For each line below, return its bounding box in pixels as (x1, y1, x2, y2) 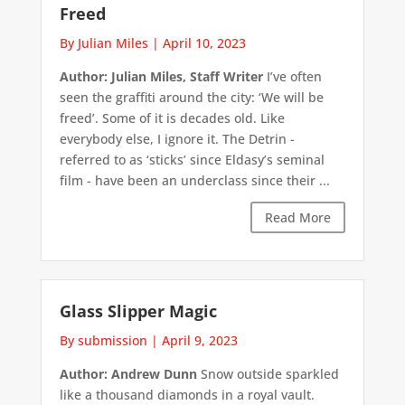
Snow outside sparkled (196, 365, 339, 383)
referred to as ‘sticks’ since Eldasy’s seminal (59, 150, 325, 168)
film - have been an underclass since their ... (59, 171, 330, 189)
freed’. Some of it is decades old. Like (59, 108, 285, 127)
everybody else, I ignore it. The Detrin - (59, 129, 295, 147)
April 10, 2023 (162, 33, 246, 52)
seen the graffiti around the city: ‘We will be (59, 88, 324, 106)
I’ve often (262, 67, 322, 85)
